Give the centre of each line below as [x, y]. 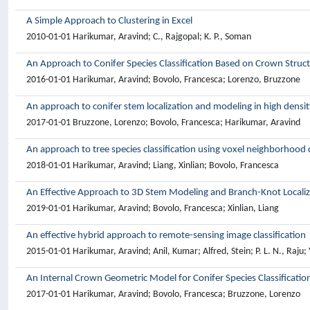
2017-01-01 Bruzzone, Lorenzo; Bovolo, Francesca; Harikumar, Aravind [163, 123]
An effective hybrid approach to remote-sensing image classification [166, 236]
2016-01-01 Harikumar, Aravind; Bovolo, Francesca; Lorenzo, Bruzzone [163, 80]
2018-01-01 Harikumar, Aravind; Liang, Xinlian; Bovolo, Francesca [153, 166]
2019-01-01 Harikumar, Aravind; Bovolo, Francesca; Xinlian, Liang [153, 209]
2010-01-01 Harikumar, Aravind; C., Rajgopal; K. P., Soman [139, 37]
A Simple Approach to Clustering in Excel [109, 21]
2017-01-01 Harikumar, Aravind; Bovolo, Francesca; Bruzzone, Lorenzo [163, 294]
